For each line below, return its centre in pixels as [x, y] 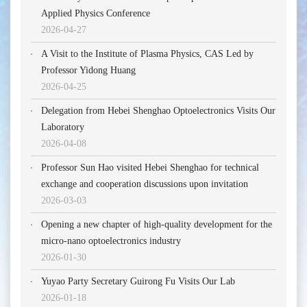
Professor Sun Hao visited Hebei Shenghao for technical [150, 168]
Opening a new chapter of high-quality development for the [157, 225]
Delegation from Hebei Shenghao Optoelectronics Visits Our [158, 111]
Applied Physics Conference [96, 14]
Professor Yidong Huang [88, 71]
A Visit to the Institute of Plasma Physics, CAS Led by [147, 54]
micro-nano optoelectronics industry [111, 241]
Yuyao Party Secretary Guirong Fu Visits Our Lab [138, 282]
